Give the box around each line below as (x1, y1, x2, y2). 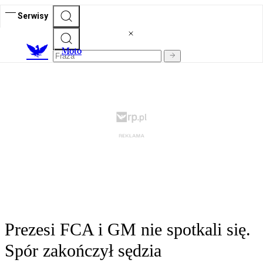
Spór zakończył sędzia (5, 241, 161, 261)
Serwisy (18, 11, 48, 21)
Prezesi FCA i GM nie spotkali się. (5, 220, 251, 240)
